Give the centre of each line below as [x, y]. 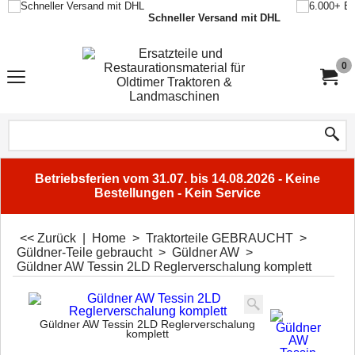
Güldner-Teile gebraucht [84, 252]
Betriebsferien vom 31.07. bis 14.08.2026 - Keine [177, 179]
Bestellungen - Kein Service [177, 193]
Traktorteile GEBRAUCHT [219, 238]
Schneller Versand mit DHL [214, 18]
